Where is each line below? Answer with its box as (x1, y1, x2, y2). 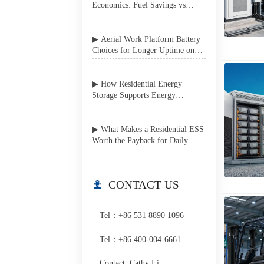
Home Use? (91, 146, 130, 156)
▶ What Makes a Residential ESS (91, 124, 101, 134)
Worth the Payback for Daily (91, 135, 188, 145)
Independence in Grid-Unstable (91, 101, 196, 111)
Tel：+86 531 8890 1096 (99, 210, 184, 220)
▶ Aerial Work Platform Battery (91, 34, 101, 44)
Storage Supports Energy (91, 90, 176, 100)
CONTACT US (108, 178, 180, 191)
